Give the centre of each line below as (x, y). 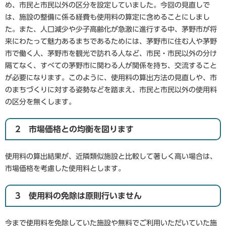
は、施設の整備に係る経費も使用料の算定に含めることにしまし (107, 17)
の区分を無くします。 (40, 102)
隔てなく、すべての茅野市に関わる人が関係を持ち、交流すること (111, 66)
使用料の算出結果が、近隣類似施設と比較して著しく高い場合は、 (111, 156)
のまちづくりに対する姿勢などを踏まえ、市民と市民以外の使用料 (111, 90)
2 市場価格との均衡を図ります (74, 129)
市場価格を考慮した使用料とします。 (65, 168)
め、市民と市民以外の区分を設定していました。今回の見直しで (107, 5)
